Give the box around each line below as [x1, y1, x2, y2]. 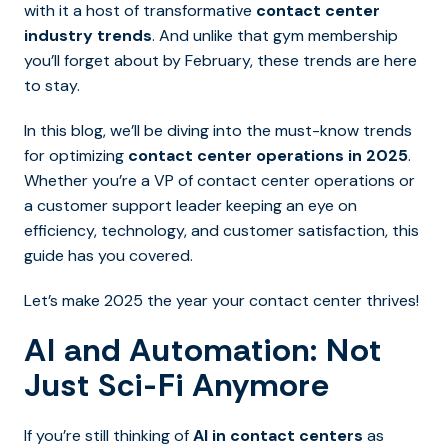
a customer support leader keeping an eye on [24, 195, 357, 217]
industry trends [24, 25, 152, 47]
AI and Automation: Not [24, 329, 382, 372]
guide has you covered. [24, 245, 197, 267]
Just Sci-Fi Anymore [24, 364, 330, 407]
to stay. [24, 75, 80, 97]
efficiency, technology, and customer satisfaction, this [24, 220, 419, 242]
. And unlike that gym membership [152, 25, 398, 47]
